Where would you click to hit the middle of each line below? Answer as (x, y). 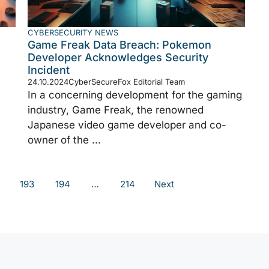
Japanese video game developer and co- (127, 125)
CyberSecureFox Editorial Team (127, 81)
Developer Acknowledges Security (118, 57)
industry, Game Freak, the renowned (116, 110)
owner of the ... (64, 140)
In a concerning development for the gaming (135, 95)
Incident (49, 70)
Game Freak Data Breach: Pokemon (119, 44)
